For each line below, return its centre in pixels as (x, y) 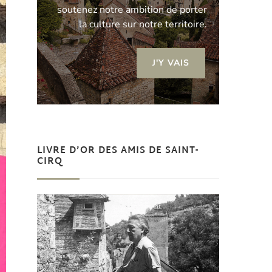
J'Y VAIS (171, 63)
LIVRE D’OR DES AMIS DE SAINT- (118, 151)
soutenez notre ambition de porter (132, 9)
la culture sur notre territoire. (143, 24)
